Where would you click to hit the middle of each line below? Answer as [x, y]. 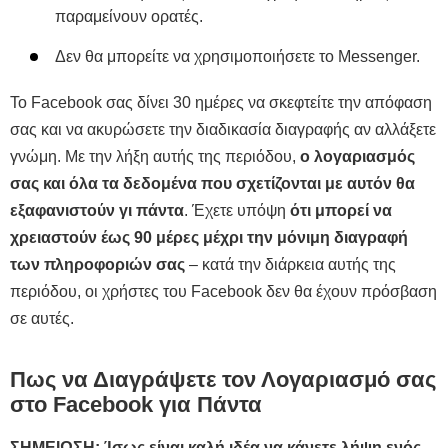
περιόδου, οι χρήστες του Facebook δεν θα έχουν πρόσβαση [223, 291]
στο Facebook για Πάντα [136, 404]
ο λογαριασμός [357, 156]
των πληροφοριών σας [97, 264]
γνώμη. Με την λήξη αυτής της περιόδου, [155, 156]
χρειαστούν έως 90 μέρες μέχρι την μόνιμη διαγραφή [209, 237]
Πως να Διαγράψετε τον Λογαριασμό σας [223, 379]
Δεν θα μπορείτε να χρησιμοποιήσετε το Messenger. [237, 56]
